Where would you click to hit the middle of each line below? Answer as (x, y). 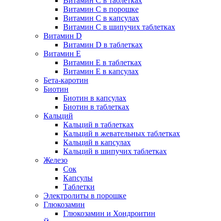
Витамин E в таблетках (102, 63)
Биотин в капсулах (95, 98)
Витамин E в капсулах (101, 72)
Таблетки (79, 187)
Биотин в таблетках (96, 107)
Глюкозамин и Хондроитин (109, 214)
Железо (55, 160)
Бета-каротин (66, 80)
